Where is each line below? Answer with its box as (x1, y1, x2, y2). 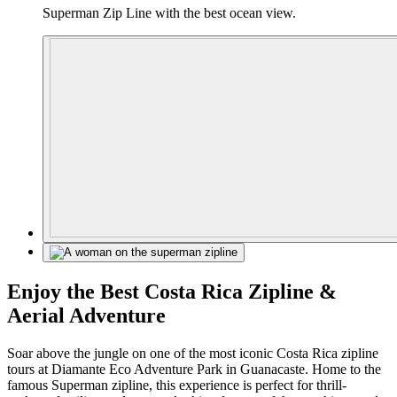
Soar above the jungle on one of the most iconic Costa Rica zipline (7, 345, 378, 361)
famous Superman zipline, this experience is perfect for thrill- (7, 377, 346, 393)
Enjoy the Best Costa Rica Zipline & (7, 280, 337, 304)
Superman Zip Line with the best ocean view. (43, 5, 296, 21)
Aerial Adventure (7, 304, 166, 328)
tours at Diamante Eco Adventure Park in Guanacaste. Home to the (7, 361, 381, 377)
